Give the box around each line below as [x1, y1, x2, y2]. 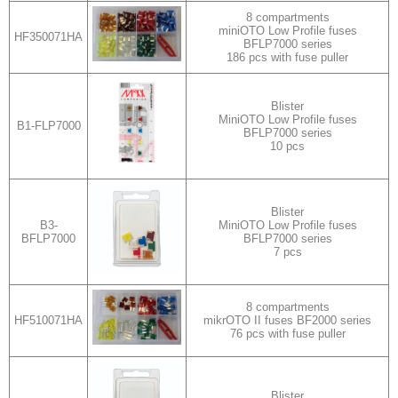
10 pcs [270, 139, 305, 153]
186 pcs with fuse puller [227, 51, 348, 64]
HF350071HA [14, 30, 83, 44]
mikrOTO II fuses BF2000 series [203, 314, 371, 327]
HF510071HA [14, 314, 83, 327]
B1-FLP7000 [16, 119, 81, 132]
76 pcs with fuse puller [229, 327, 346, 340]
